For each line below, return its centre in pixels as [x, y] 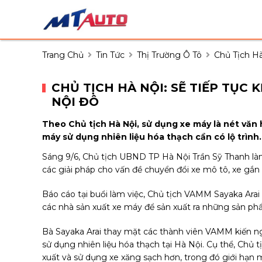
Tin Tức [110, 55]
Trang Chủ [63, 55]
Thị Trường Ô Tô [169, 55]
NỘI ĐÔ [75, 101]
